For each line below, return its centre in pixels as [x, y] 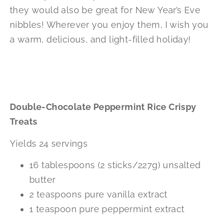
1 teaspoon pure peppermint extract [107, 209]
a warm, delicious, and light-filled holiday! [100, 40]
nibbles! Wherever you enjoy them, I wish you [109, 25]
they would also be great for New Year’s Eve [105, 10]
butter [43, 180]
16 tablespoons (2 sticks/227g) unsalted [115, 165]
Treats [24, 122]
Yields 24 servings [49, 143]
